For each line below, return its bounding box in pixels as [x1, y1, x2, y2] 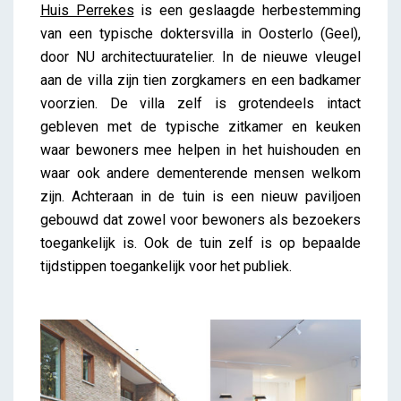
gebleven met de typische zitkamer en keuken [40, 118, 361, 135]
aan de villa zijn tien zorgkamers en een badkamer [40, 72, 361, 89]
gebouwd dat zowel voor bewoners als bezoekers [40, 211, 361, 228]
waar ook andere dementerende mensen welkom [40, 165, 361, 182]
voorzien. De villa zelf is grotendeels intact [40, 95, 361, 112]
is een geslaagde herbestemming [133, 2, 362, 19]
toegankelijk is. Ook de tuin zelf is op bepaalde [40, 235, 361, 252]
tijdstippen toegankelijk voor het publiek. [40, 258, 292, 275]
